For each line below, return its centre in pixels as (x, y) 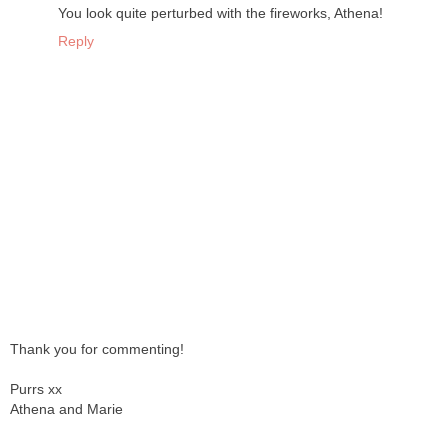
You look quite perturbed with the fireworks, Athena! (220, 13)
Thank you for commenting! (97, 348)
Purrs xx (36, 388)
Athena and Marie (66, 408)
